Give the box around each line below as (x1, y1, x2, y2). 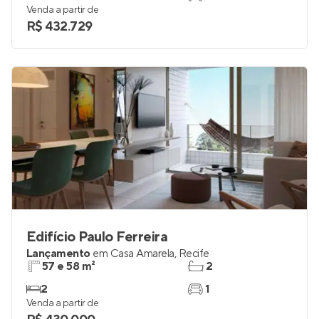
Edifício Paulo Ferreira (26, 228, 168, 246)
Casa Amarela (110, 246, 174, 261)
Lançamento (26, 246, 90, 261)
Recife (178, 246, 209, 261)
